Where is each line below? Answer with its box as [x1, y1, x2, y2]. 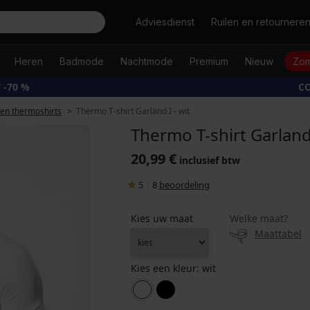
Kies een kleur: [131, 262, 202, 275]
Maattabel [255, 227, 302, 240]
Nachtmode [120, 55, 173, 67]
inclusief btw [179, 154, 240, 167]
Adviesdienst [136, 16, 194, 28]
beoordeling [159, 179, 210, 191]
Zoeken [115, 15, 150, 28]
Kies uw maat [131, 212, 193, 225]
